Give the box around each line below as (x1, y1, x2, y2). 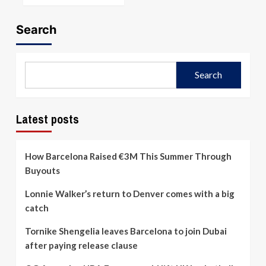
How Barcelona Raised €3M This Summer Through (25, 150, 232, 161)
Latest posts (16, 110, 79, 127)
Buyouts (25, 164, 60, 176)
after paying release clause (25, 239, 138, 251)
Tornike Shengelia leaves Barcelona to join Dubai (25, 225, 227, 236)
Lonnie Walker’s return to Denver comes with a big (25, 188, 235, 199)
